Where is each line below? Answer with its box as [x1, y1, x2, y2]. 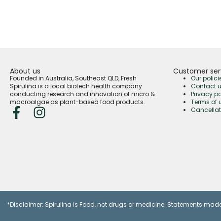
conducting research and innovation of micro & [10, 89, 155, 98]
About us [10, 66, 40, 76]
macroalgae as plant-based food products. [10, 97, 145, 106]
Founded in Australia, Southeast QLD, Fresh [10, 74, 137, 82]
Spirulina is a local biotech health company [10, 81, 142, 90]
